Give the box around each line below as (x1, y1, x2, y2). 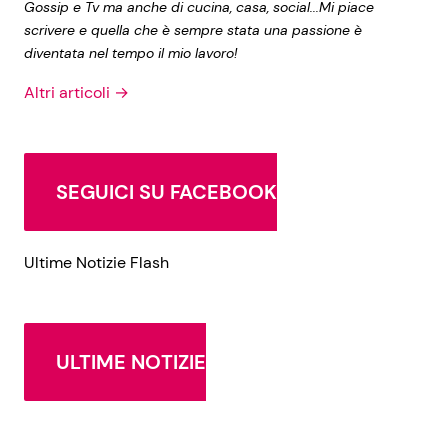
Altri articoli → (24, 81, 129, 103)
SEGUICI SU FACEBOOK (56, 178, 277, 205)
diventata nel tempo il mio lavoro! (24, 43, 238, 62)
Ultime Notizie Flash (24, 251, 169, 273)
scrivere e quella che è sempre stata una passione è (24, 20, 362, 39)
